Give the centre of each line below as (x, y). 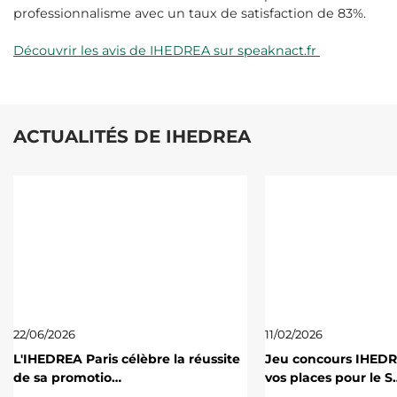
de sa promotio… (67, 377)
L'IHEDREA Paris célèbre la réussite (127, 358)
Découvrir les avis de (82, 51)
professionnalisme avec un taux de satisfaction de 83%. (190, 14)
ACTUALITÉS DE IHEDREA (132, 137)
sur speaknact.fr (267, 51)
